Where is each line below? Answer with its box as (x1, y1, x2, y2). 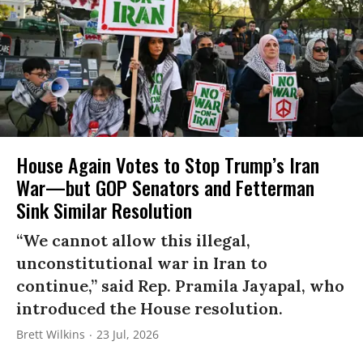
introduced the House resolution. (16, 298, 283, 319)
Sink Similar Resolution (16, 195, 192, 225)
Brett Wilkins (16, 327, 85, 343)
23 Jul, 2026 (96, 327, 159, 343)
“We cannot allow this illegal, (16, 230, 250, 251)
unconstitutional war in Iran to (16, 253, 267, 274)
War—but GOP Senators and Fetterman (16, 173, 314, 203)
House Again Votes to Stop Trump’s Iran (16, 150, 319, 180)
